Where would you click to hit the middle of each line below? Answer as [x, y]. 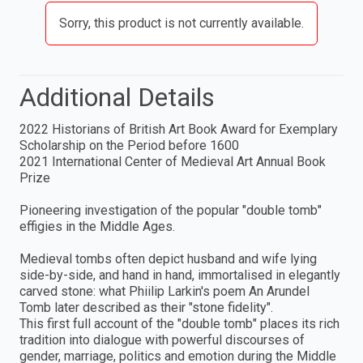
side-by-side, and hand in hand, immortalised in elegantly [180, 275]
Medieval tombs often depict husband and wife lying [168, 259]
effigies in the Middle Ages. [97, 227]
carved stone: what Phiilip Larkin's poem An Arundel [164, 292]
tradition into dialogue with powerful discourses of [162, 340]
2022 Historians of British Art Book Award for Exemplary [179, 130]
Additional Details [117, 98]
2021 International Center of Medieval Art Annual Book [173, 162]
